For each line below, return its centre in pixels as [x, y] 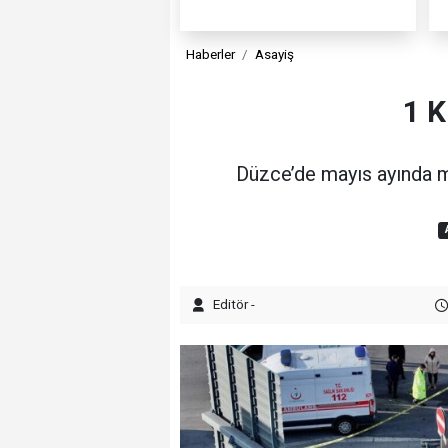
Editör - [233, 303]
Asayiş [274, 54]
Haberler [211, 54]
